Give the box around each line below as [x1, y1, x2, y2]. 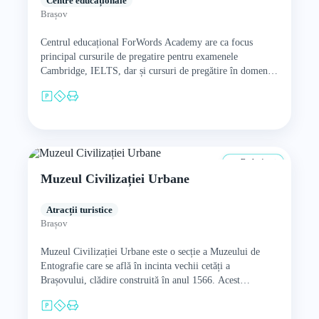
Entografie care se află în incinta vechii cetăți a [40, 261, 230, 271]
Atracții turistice [46, 204, 113, 215]
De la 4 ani [239, 157, 277, 166]
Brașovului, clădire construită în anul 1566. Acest [40, 275, 240, 286]
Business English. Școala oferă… [40, 80, 174, 90]
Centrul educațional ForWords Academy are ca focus [40, 37, 253, 48]
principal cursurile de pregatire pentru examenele [40, 51, 238, 62]
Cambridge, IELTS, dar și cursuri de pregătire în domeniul [40, 66, 278, 76]
